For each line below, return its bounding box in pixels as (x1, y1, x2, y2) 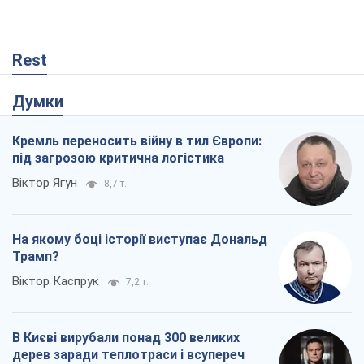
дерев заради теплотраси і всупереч (12, 136, 245, 152)
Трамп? (12, 37, 59, 54)
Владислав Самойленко (12, 178, 146, 193)
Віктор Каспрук (12, 63, 99, 78)
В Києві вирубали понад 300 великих (12, 119, 240, 135)
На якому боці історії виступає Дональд (12, 20, 267, 37)
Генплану (12, 153, 69, 169)
